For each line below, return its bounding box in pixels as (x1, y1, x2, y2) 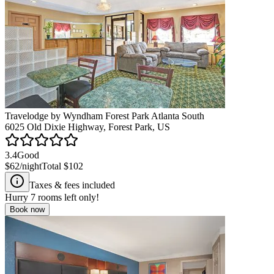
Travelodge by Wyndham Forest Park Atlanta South (5, 110, 204, 121)
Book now (10, 204, 45, 214)
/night (20, 160, 42, 171)
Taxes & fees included (29, 179, 115, 190)
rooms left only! (35, 191, 99, 202)
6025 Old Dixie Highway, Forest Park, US (5, 121, 170, 132)
